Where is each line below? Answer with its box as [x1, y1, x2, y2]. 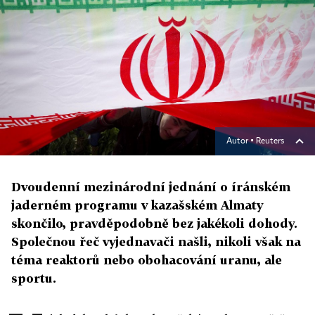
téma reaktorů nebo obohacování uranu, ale [11, 252, 282, 268]
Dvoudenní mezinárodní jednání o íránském [11, 179, 290, 195]
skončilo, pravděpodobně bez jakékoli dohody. [11, 216, 297, 231]
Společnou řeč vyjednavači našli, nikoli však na [11, 234, 301, 250]
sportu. [11, 271, 56, 286]
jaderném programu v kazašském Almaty [11, 198, 263, 213]
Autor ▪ [226, 137, 256, 146]
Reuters [256, 137, 284, 146]
